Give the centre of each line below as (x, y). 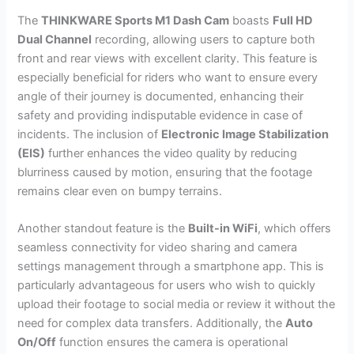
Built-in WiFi (223, 229)
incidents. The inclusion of (90, 134)
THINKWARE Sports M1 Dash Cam (136, 20)
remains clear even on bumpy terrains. (120, 191)
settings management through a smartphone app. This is (171, 267)
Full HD (293, 20)
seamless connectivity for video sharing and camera (158, 248)
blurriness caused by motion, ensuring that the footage (165, 172)
